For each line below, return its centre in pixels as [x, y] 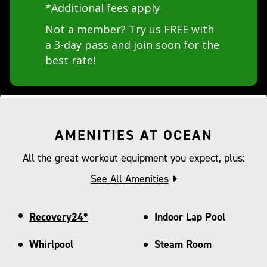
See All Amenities [129, 178]
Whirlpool [51, 244]
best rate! [70, 60]
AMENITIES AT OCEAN [133, 135]
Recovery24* [59, 217]
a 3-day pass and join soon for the [132, 44]
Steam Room [183, 244]
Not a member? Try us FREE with [130, 29]
